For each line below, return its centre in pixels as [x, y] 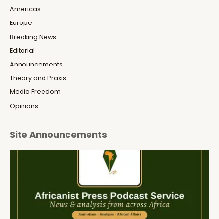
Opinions [24, 106]
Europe [21, 23]
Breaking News [33, 37]
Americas [25, 9]
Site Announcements [58, 135]
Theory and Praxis [38, 78]
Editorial [22, 50]
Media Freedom [35, 92]
